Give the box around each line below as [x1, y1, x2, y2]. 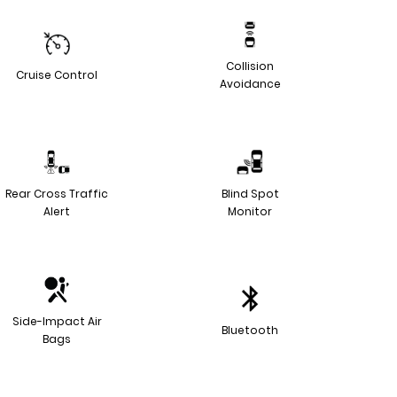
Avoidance [219, 75, 281, 91]
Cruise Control [16, 66, 97, 82]
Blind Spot [221, 185, 279, 201]
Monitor [228, 203, 272, 219]
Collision [226, 58, 274, 74]
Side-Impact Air [12, 313, 102, 329]
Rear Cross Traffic [5, 185, 108, 201]
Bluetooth [222, 322, 278, 338]
